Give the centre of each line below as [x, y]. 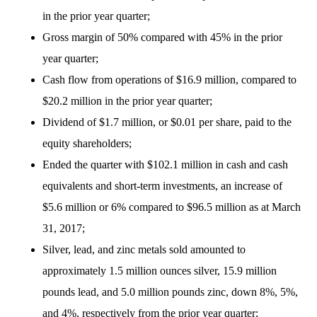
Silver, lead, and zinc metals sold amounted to [144, 249]
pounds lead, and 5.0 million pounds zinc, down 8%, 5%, [170, 292]
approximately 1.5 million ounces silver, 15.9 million [160, 271]
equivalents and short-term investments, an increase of [162, 186]
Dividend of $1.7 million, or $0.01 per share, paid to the [167, 122]
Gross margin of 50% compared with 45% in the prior [162, 37]
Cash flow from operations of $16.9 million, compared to [169, 80]
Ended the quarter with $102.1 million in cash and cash [165, 165]
